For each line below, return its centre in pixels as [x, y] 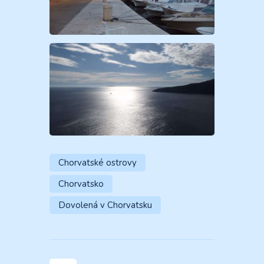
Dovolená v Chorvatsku [105, 205]
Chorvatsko [81, 184]
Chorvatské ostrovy [98, 163]
